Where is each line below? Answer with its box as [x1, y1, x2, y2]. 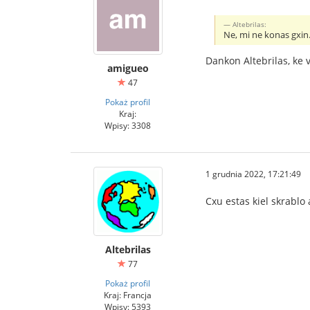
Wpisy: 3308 [104, 120, 151, 131]
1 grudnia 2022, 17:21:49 [206, 168, 301, 179]
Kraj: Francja [104, 289, 152, 300]
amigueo [107, 62, 149, 75]
